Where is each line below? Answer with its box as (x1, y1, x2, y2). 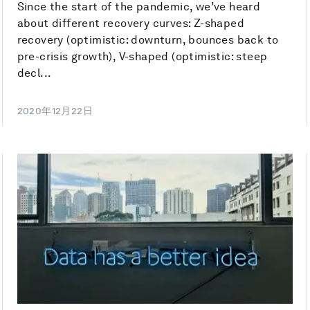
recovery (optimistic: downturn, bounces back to (17, 33, 279, 47)
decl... (17, 66, 52, 80)
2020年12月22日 (17, 105, 93, 117)
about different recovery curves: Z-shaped (17, 17, 245, 30)
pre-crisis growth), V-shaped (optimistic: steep (17, 50, 268, 64)
